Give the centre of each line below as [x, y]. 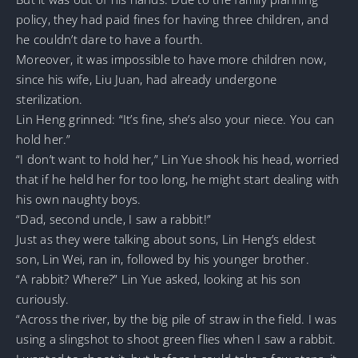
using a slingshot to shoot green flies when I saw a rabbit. [176, 338]
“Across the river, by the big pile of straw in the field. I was [177, 318]
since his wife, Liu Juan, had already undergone [147, 79]
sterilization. [50, 99]
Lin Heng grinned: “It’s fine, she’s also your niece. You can [175, 119]
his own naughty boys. [79, 199]
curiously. [43, 298]
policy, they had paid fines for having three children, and [172, 19]
